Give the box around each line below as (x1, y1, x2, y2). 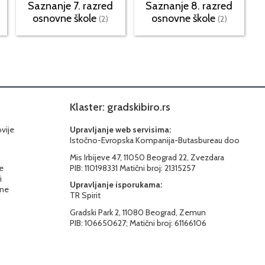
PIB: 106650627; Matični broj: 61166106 (70, 218, 206, 229)
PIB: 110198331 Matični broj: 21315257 (70, 163, 195, 174)
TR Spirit (70, 190, 101, 201)
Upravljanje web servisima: (70, 124, 171, 135)
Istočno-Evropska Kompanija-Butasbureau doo (70, 135, 240, 146)
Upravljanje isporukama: (70, 179, 162, 190)
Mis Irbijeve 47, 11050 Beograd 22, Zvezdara (70, 152, 224, 163)
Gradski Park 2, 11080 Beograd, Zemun (70, 207, 206, 218)
